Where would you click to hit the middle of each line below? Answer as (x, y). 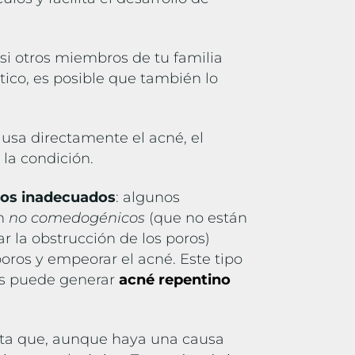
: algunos (148, 198)
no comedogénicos (77, 218)
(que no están (197, 218)
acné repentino (175, 280)
